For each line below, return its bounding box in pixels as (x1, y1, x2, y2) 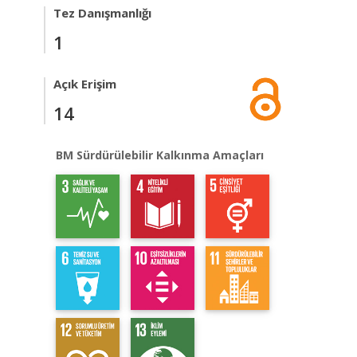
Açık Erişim (53, 75, 116, 92)
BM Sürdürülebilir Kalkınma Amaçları (56, 147, 264, 163)
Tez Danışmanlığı (53, 4, 151, 21)
